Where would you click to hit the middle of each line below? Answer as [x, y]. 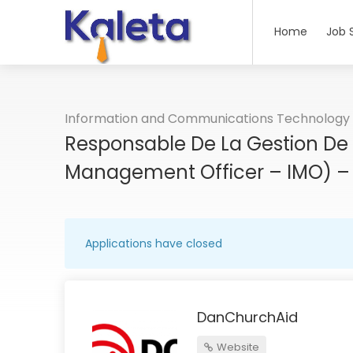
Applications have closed [154, 243]
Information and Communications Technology [207, 119]
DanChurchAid [247, 317]
